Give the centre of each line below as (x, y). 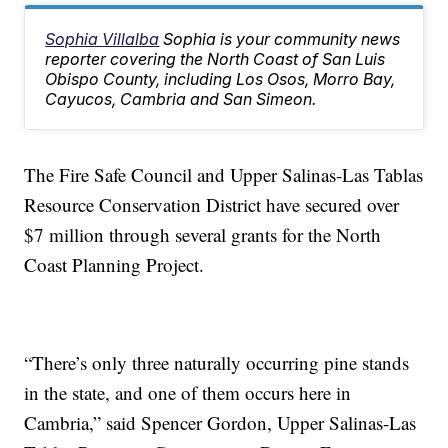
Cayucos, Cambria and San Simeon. (181, 99)
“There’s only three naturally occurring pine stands (217, 363)
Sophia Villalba (102, 39)
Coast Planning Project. (114, 265)
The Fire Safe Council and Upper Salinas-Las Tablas (224, 175)
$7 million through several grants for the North (203, 235)
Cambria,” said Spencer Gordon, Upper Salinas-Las (220, 423)
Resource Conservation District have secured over (212, 205)
